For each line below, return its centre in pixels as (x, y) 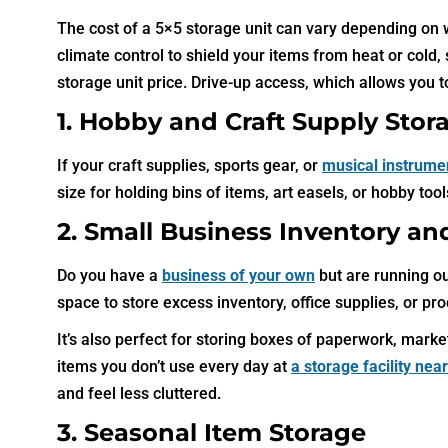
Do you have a (109, 275)
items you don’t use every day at (174, 366)
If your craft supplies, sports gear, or (189, 165)
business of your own (238, 275)
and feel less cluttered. (139, 393)
